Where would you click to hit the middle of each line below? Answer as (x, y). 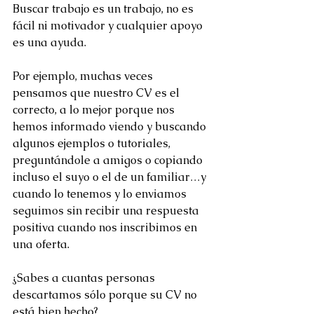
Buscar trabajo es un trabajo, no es (104, 9)
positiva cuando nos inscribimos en (106, 227)
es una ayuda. (49, 42)
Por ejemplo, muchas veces (84, 76)
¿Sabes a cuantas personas (85, 278)
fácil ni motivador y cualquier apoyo (109, 26)
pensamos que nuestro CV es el (97, 93)
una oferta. (41, 244)
